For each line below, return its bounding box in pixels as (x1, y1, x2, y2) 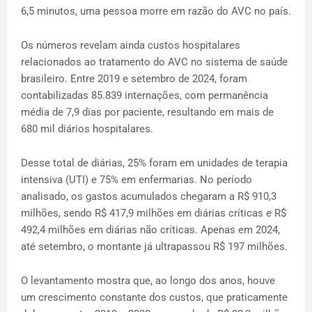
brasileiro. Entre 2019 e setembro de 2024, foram (21, 72, 247, 86)
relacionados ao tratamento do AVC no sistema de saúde (21, 56, 288, 69)
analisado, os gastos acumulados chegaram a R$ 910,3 (21, 190, 276, 203)
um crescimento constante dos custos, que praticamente (21, 291, 288, 304)
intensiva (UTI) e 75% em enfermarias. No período (21, 173, 252, 187)
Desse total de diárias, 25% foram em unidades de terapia (21, 157, 288, 170)
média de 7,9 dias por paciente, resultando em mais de (21, 106, 274, 119)
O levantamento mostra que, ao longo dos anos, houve (21, 274, 275, 288)
